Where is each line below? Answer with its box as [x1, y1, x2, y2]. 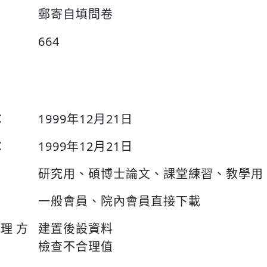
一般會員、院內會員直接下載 [38, 193, 201, 209]
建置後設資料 [38, 221, 113, 237]
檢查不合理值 [38, 238, 113, 254]
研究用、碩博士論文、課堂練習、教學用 [38, 166, 263, 182]
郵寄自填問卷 [38, 6, 113, 22]
